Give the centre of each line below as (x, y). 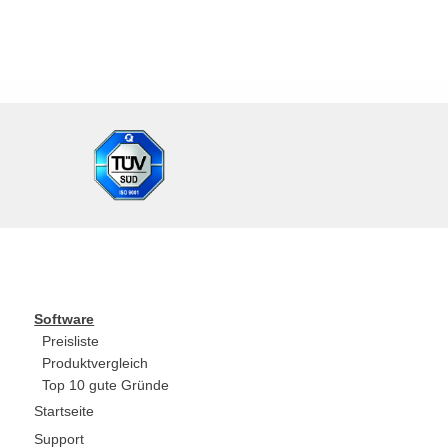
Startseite (64, 411)
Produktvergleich (95, 363)
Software (64, 319)
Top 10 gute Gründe (106, 385)
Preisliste (71, 341)
